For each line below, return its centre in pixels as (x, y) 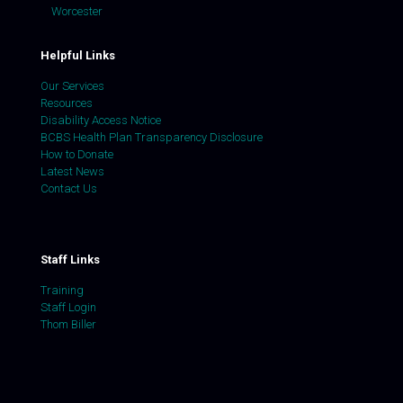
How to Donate (77, 154)
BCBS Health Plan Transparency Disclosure (152, 137)
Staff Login (68, 307)
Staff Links (70, 260)
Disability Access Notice (101, 120)
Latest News (72, 171)
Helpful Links (78, 55)
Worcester (77, 11)
